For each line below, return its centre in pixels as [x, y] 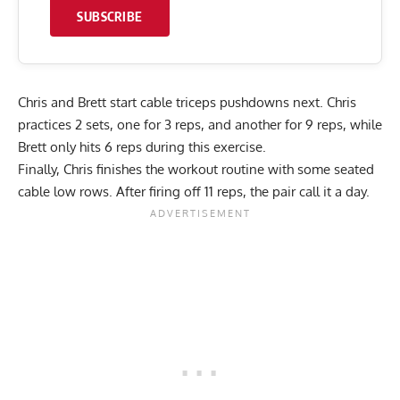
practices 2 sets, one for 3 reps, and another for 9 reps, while [200, 125]
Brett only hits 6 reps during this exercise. [142, 147]
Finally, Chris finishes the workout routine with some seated [196, 170]
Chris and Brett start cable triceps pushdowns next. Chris [187, 103]
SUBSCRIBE [110, 17]
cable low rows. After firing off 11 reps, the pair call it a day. [194, 192]
